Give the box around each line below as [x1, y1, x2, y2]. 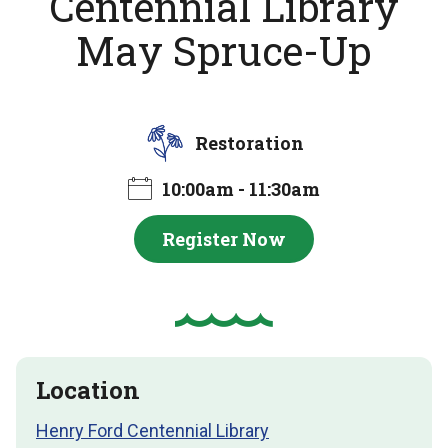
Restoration [194, 130, 304, 155]
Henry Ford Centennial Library [36, 419, 269, 441]
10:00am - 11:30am [162, 176, 320, 201]
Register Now [162, 226, 286, 251]
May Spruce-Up [76, 23, 372, 77]
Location [36, 373, 140, 406]
